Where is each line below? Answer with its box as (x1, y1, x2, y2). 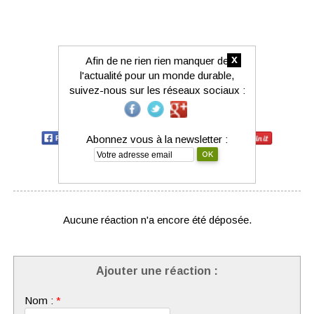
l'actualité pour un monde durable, (80, 69, 234, 81)
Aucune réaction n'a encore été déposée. (62, 214, 252, 226)
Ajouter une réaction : (96, 265, 218, 277)
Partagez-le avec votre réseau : (75, 114, 239, 126)
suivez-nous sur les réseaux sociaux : (69, 83, 245, 96)
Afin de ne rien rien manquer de (86, 54, 228, 67)
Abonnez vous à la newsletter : (86, 132, 228, 145)
